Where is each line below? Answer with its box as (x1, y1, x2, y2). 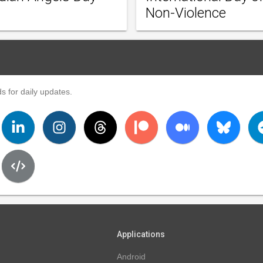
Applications (116, 229, 165, 239)
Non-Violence (146, 4, 226, 21)
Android (116, 251, 146, 261)
